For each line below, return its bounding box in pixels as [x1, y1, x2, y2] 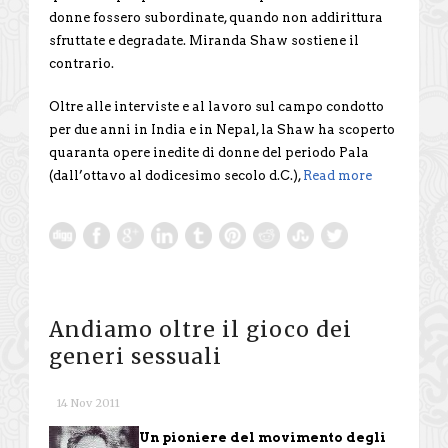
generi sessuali [49, 342, 222, 370]
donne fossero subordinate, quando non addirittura [49, 9, 383, 25]
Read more [303, 167, 372, 183]
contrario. [49, 55, 114, 71]
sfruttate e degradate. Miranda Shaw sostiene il [49, 32, 359, 48]
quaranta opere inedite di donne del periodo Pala [49, 144, 369, 160]
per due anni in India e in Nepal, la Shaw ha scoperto [49, 121, 395, 137]
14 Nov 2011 [57, 395, 120, 410]
